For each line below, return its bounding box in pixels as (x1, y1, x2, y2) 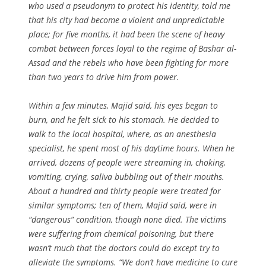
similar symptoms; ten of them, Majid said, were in (28, 199, 217, 211)
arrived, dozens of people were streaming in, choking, (28, 156, 226, 168)
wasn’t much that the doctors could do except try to (28, 242, 220, 254)
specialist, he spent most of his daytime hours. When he (28, 142, 235, 154)
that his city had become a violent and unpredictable (28, 14, 224, 26)
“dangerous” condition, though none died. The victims (28, 213, 226, 225)
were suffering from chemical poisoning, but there (28, 227, 214, 239)
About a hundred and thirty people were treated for (28, 185, 221, 197)
